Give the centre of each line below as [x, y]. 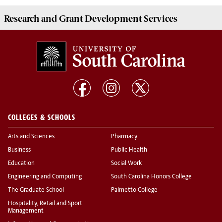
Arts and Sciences [31, 137]
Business [19, 150]
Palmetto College [134, 191]
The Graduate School [36, 191]
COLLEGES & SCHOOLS [42, 117]
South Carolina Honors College [151, 177]
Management [26, 211]
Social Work [126, 164]
